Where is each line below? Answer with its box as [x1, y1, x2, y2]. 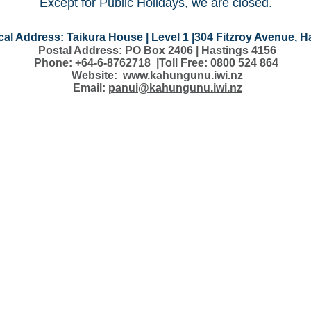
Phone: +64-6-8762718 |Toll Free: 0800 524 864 [33, 57, 281, 69]
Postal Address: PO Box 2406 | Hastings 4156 [38, 44, 276, 56]
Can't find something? [61, 121, 149, 133]
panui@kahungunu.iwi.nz [108, 82, 242, 94]
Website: [72, 69, 123, 81]
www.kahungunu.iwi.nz [123, 69, 243, 81]
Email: [72, 82, 108, 94]
